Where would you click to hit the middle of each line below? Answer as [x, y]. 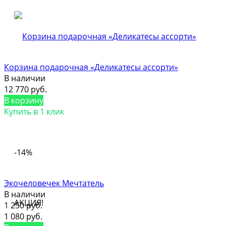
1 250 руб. [23, 205]
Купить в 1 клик [34, 111]
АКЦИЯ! [29, 203]
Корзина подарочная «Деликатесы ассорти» [91, 67]
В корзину [24, 100]
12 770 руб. [25, 89]
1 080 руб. [23, 216]
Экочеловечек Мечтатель [54, 183]
